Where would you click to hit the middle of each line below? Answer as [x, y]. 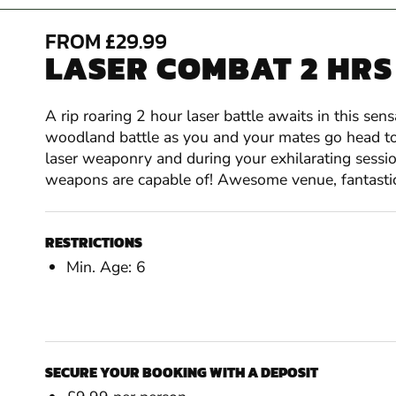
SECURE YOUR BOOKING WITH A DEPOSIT [181, 373]
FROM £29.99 [106, 42]
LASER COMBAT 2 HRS [219, 69]
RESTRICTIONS [93, 243]
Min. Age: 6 [106, 267]
